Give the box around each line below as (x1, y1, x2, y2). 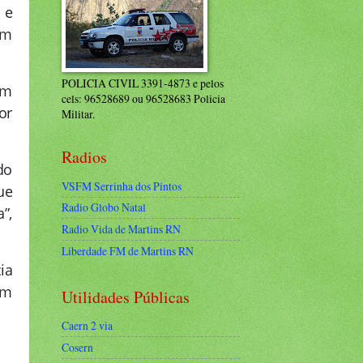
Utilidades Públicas (62, 285, 190, 308)
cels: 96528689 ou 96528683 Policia (62, 91, 225, 106)
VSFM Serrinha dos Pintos (62, 177, 181, 194)
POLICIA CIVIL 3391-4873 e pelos (62, 75, 224, 91)
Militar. (62, 106, 95, 122)
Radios (62, 146, 107, 168)
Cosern (62, 340, 93, 356)
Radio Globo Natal (62, 199, 146, 216)
